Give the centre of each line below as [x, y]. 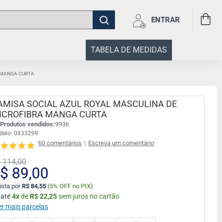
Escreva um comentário [121, 143]
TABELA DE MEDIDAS [129, 50]
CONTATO [194, 50]
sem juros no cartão [89, 196]
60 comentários [60, 143]
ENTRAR [166, 20]
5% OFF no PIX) [72, 186]
